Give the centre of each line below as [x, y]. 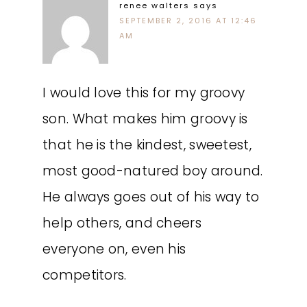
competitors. [85, 275]
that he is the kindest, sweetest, [147, 145]
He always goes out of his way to [151, 197]
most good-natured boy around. [153, 171]
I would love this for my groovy [144, 93]
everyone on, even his [114, 249]
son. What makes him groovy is [145, 119]
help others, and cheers [122, 223]
